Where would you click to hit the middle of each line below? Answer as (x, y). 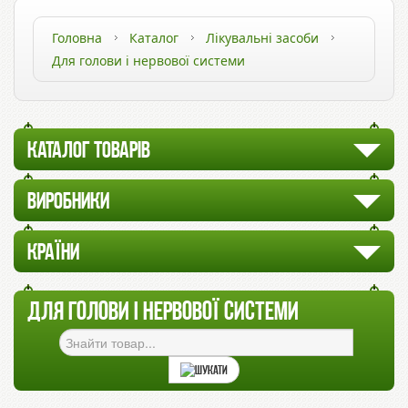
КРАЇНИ (53, 254)
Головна (77, 38)
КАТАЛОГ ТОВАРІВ (89, 152)
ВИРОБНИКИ (68, 203)
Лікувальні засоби (262, 38)
